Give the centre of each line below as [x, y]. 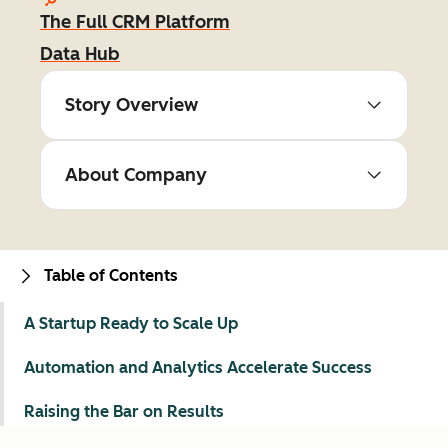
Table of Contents [111, 275]
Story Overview [131, 105]
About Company [136, 175]
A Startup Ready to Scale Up [131, 323]
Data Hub [80, 54]
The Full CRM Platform [135, 22]
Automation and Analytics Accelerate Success [198, 367]
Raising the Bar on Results [124, 411]
